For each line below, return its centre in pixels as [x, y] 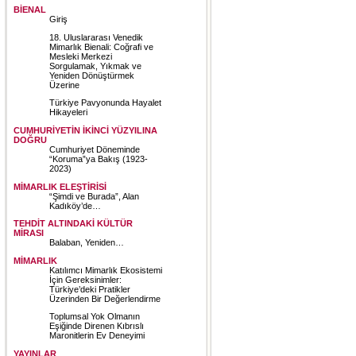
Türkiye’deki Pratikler [90, 289]
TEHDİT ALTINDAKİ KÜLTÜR [73, 224]
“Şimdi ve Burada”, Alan [94, 196]
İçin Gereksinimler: [85, 279]
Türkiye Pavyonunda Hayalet [105, 103]
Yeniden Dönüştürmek [92, 75]
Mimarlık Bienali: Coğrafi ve [101, 46]
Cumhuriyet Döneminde [95, 149]
